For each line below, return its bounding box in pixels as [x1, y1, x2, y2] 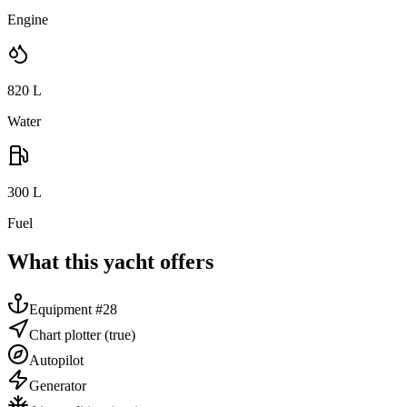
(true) [101, 327, 135, 343]
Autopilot [29, 352, 84, 369]
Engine [7, 12, 48, 28]
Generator [29, 378, 86, 394]
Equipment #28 [29, 302, 117, 318]
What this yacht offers [7, 250, 213, 274]
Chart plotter [29, 327, 101, 343]
